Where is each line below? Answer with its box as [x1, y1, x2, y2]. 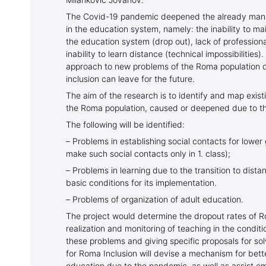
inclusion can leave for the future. [66, 73, 195, 85]
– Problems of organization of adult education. [66, 194, 243, 205]
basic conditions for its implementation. [66, 177, 217, 189]
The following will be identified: [66, 119, 185, 131]
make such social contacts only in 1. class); [66, 148, 230, 160]
